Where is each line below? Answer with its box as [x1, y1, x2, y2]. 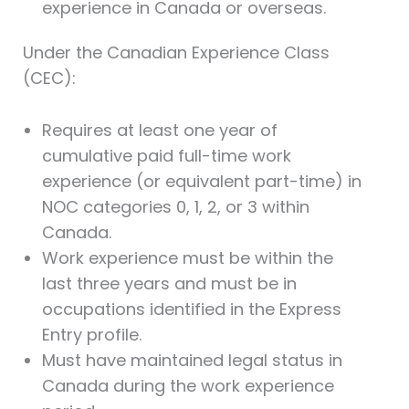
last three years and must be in [41, 272, 297, 296]
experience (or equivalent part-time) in [41, 170, 362, 194]
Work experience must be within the [41, 246, 333, 270]
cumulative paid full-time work [41, 144, 291, 168]
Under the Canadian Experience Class [22, 41, 330, 65]
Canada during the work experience [41, 374, 334, 398]
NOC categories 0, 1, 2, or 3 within [41, 195, 309, 219]
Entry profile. [41, 323, 142, 347]
